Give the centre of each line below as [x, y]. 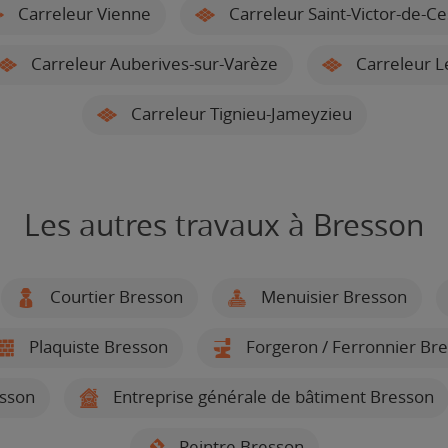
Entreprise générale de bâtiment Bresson [271, 396]
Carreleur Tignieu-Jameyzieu [239, 113]
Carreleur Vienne [82, 13]
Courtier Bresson [114, 296]
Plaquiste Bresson [96, 346]
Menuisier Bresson [331, 296]
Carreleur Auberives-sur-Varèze [152, 63]
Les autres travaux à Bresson [224, 225]
